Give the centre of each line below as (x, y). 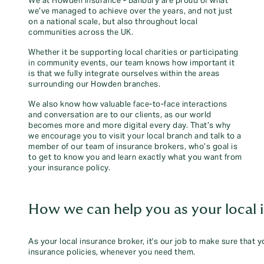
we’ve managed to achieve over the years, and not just (131, 11)
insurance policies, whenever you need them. (112, 252)
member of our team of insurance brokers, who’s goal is (133, 147)
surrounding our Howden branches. (94, 84)
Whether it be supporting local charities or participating (133, 52)
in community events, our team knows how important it (131, 63)
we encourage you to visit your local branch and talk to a (135, 136)
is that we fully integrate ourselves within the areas (124, 74)
